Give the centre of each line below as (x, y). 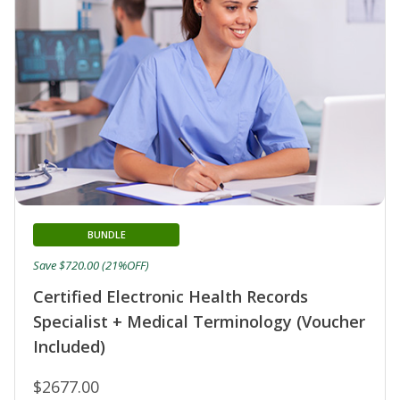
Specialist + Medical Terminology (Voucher (199, 321)
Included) (69, 346)
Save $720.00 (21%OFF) (91, 265)
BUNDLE (106, 234)
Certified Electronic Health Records (171, 296)
